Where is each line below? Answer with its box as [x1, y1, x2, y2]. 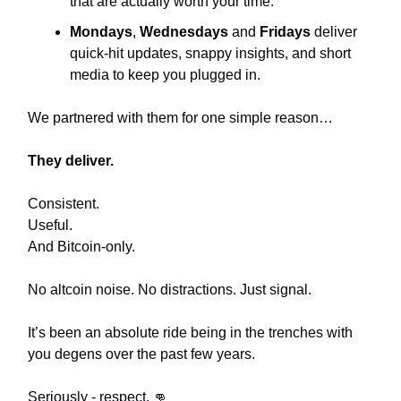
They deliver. [28, 153, 114, 168]
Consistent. [28, 196, 99, 211]
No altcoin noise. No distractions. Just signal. [28, 282, 311, 297]
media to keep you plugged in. [70, 67, 260, 82]
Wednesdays [140, 24, 232, 39]
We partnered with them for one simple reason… [28, 110, 333, 125]
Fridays [260, 24, 314, 39]
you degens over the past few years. [28, 346, 255, 362]
